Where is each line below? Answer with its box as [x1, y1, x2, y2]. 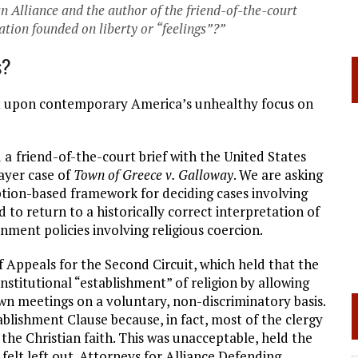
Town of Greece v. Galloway [74, 165, 233, 184]
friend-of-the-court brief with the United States [16, 146, 306, 165]
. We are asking [233, 165, 323, 184]
